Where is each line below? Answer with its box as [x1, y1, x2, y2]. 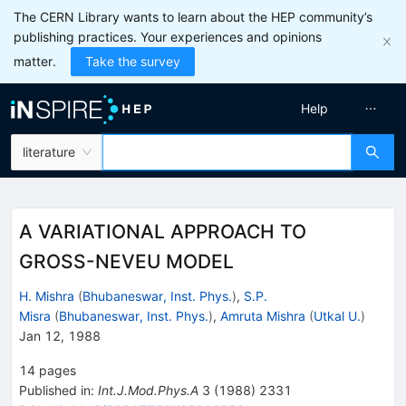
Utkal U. [314, 307, 361, 324]
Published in [19, 382, 91, 398]
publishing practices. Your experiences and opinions [14, 29, 322, 44]
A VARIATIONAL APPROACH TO [19, 220, 306, 243]
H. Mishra [19, 287, 74, 304]
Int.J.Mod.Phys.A [98, 382, 198, 398]
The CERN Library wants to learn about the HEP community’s [14, 9, 372, 24]
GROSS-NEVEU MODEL [19, 250, 234, 273]
